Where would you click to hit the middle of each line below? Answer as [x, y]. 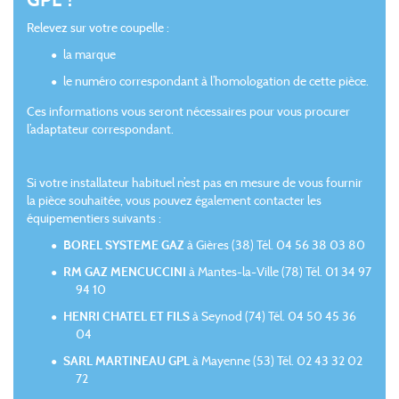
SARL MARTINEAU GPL [126, 361]
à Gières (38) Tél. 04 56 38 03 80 [275, 245]
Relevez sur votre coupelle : [98, 28]
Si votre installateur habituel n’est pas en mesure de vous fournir [195, 183]
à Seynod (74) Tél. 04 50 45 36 [273, 316]
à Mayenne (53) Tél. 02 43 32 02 [276, 361]
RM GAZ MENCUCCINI [125, 272]
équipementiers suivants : [94, 218]
